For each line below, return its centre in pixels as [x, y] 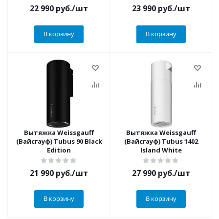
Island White [161, 150]
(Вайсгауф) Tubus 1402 [161, 141]
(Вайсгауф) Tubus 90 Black [59, 141]
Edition [59, 150]
